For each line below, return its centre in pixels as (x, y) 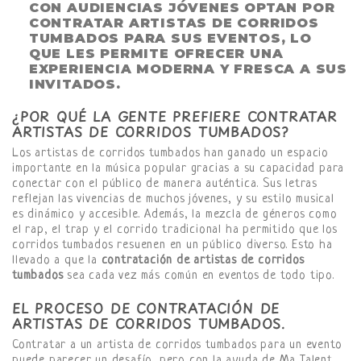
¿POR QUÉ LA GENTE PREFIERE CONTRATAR (175, 116)
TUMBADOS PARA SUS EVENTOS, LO (170, 39)
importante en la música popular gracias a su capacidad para (178, 169)
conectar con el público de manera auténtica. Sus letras (165, 185)
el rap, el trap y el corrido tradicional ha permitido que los (175, 230)
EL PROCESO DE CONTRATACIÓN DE (146, 308)
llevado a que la (57, 261)
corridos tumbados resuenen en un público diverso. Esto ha (172, 246)
